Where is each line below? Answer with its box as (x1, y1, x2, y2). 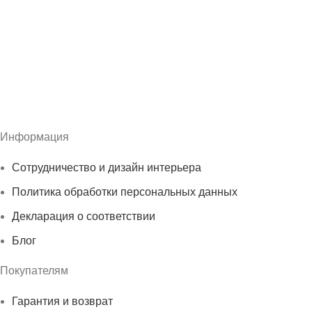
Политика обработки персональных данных (12, 186, 237, 198)
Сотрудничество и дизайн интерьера (12, 162, 201, 174)
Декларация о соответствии (12, 210, 155, 223)
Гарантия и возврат (12, 295, 113, 308)
